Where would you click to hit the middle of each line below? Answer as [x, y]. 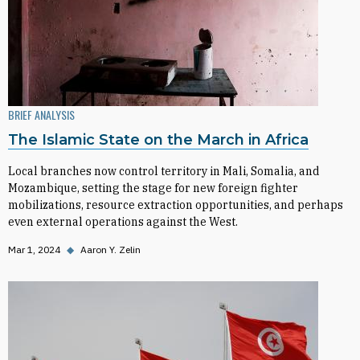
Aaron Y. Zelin [110, 250]
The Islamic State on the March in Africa [158, 140]
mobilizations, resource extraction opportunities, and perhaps [176, 205]
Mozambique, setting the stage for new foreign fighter [153, 188]
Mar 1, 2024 [34, 250]
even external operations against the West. [123, 222]
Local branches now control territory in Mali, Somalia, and [164, 171]
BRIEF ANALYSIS [41, 115]
